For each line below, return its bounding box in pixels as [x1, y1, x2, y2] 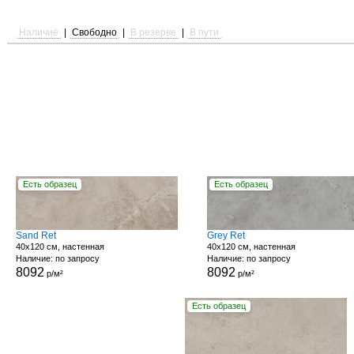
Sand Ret [15, 230, 56, 241]
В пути [190, 27, 220, 38]
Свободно [72, 27, 118, 38]
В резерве [130, 27, 177, 38]
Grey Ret [206, 230, 245, 241]
